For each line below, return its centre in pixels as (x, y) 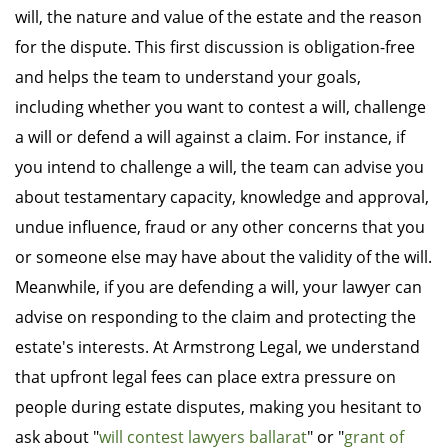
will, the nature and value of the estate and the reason (218, 17)
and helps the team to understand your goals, (188, 77)
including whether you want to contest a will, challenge (220, 107)
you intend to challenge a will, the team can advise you (219, 167)
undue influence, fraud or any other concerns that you (220, 227)
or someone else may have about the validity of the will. (223, 257)
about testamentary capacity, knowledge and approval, (222, 197)
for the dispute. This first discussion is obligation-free (215, 47)
